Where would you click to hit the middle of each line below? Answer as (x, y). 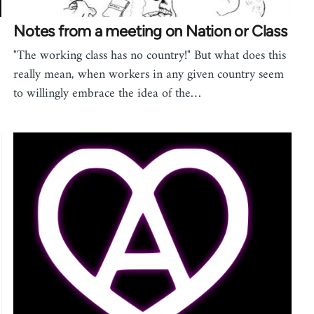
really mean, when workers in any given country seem (149, 75)
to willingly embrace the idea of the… (108, 94)
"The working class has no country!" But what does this (150, 56)
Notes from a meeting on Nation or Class (150, 32)
